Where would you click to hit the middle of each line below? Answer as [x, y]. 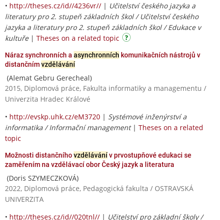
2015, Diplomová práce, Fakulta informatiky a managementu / [106, 88]
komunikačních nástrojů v [160, 55]
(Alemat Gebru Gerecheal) [48, 78]
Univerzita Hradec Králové [48, 99]
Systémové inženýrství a [147, 116]
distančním [23, 64]
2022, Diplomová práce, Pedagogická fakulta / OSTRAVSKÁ [99, 188]
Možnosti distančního [39, 155]
